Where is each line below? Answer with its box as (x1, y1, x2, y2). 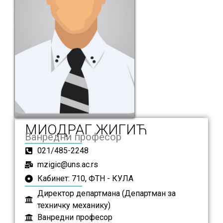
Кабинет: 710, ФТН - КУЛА (37, 173, 133, 183)
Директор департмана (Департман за (37, 188, 176, 198)
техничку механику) (37, 200, 111, 210)
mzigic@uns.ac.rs (37, 159, 98, 169)
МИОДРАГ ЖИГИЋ (25, 121, 147, 138)
